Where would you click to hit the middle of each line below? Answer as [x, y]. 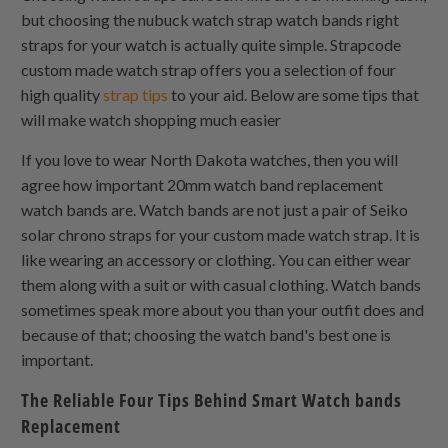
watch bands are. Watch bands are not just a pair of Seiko [215, 209]
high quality [61, 94]
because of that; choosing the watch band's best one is [206, 334]
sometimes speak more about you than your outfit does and [223, 309]
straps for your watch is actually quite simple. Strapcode [211, 44]
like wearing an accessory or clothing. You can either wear [216, 259]
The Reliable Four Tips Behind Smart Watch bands [212, 399]
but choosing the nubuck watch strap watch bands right [210, 19]
